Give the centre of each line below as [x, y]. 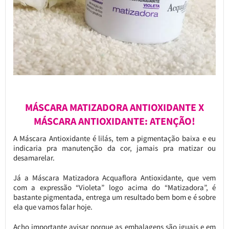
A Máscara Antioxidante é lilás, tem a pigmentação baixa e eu [114, 138]
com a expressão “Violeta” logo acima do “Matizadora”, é [114, 187]
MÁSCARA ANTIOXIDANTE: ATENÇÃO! [114, 121]
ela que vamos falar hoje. [53, 207]
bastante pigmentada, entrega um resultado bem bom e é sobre [114, 197]
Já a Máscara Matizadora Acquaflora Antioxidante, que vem [114, 177]
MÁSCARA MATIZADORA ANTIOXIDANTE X [114, 107]
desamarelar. [34, 157]
